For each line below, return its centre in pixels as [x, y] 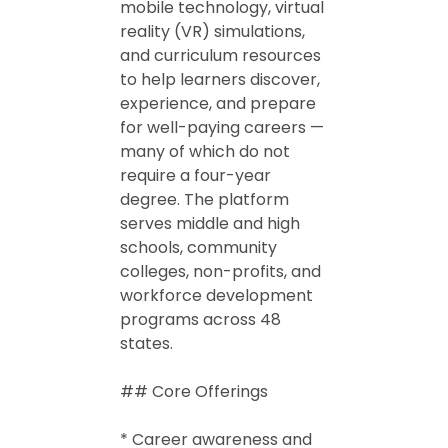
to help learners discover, [220, 79]
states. [146, 343]
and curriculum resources [220, 55]
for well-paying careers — [222, 127]
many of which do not [205, 151]
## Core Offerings [194, 391]
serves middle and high [210, 223]
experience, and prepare [218, 103]
